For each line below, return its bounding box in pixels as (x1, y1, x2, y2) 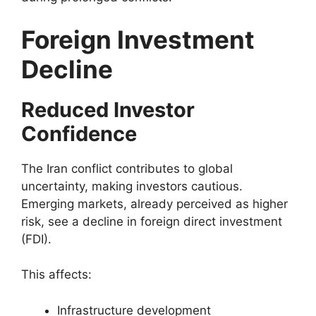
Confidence (21, 121, 137, 146)
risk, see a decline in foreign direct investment (21, 214, 282, 229)
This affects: (21, 267, 92, 281)
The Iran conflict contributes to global (21, 161, 233, 176)
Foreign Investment (21, 24, 255, 54)
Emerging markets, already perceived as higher (21, 196, 288, 211)
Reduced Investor (21, 97, 195, 122)
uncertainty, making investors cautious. (21, 178, 243, 193)
